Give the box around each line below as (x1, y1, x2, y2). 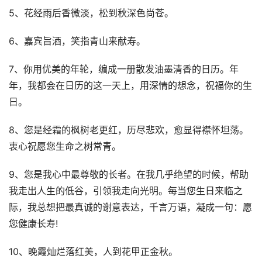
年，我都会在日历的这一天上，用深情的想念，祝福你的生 (9, 80, 252, 91)
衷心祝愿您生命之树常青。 (9, 141, 121, 152)
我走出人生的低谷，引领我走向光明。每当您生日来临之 (9, 185, 243, 196)
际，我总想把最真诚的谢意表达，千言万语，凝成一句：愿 (9, 202, 252, 213)
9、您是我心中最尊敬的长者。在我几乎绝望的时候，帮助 (9, 169, 249, 180)
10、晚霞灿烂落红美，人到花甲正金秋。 (9, 246, 178, 257)
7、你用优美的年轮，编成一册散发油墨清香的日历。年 (9, 64, 239, 75)
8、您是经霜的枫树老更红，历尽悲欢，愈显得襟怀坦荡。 (9, 125, 249, 136)
